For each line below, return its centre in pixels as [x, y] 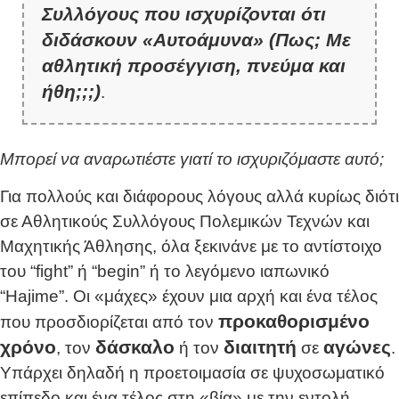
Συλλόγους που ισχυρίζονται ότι [184, 13]
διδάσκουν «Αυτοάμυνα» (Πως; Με [196, 39]
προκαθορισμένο [294, 322]
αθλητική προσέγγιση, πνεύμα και [194, 65]
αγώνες [357, 347]
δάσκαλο [135, 347]
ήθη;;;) [71, 91]
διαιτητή [260, 347]
